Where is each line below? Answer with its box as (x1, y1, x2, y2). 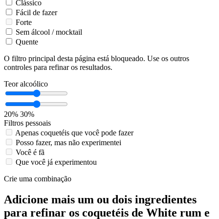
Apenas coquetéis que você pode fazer (15, 128, 133, 137)
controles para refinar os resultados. (4, 63, 112, 71)
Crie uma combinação (4, 174, 71, 183)
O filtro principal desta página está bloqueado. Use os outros (4, 54, 189, 63)
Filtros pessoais (4, 118, 51, 127)
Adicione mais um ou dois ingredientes (4, 193, 197, 206)
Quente (16, 37, 38, 46)
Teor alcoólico (4, 79, 48, 88)
